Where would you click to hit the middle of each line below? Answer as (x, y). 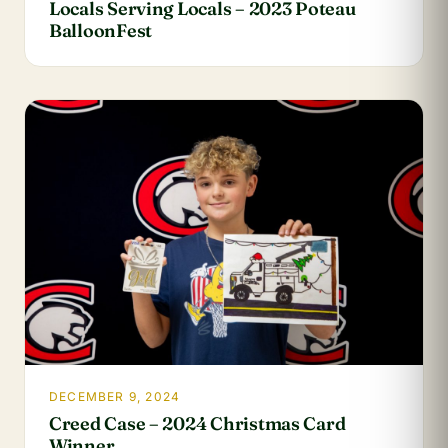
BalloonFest (101, 30)
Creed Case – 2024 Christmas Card (197, 423)
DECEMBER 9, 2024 (115, 396)
